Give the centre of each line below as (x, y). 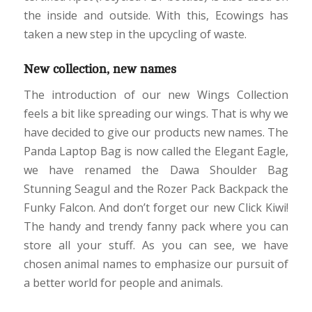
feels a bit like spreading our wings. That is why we (156, 114)
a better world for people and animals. (123, 283)
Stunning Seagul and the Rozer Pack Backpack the (156, 189)
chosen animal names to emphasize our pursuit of (156, 264)
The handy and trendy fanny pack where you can (156, 226)
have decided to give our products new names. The (156, 132)
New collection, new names (100, 69)
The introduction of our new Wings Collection (156, 95)
